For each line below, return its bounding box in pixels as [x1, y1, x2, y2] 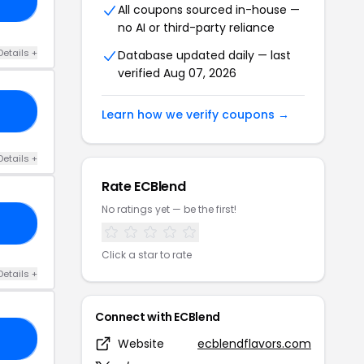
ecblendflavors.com [197, 335, 311, 352]
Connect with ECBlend [95, 308, 220, 325]
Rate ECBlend [102, 176, 186, 196]
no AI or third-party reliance [118, 19, 275, 36]
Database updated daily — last [118, 46, 291, 63]
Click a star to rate [102, 247, 192, 262]
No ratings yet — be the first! [102, 201, 236, 216]
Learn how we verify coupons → [102, 106, 289, 123]
